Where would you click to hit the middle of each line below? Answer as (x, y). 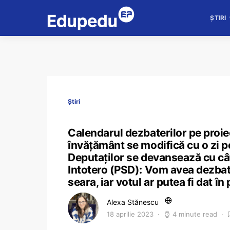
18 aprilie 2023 (130, 214)
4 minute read (195, 214)
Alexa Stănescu (133, 202)
